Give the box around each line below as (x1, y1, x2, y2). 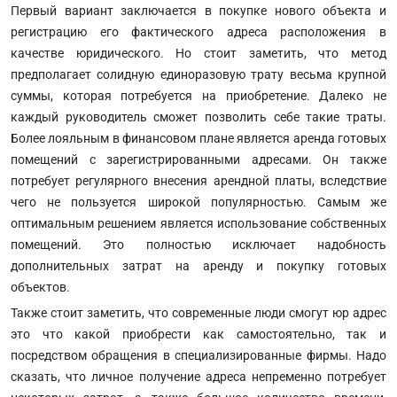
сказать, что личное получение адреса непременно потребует (11, 369, 386, 384)
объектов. (11, 279, 73, 294)
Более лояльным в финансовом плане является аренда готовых (11, 130, 386, 145)
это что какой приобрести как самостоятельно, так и (11, 326, 386, 341)
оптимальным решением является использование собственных (11, 215, 386, 230)
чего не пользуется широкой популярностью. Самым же (11, 194, 386, 209)
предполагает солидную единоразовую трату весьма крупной (11, 66, 386, 82)
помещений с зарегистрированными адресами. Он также (11, 152, 386, 167)
